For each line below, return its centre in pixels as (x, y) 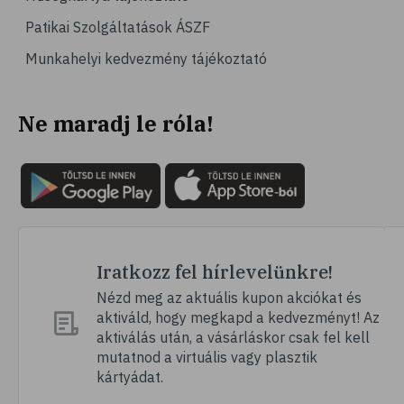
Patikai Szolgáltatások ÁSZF (118, 28)
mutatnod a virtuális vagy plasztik (207, 358)
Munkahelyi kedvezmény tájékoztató (146, 59)
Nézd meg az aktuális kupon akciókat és (229, 298)
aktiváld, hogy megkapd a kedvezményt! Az (238, 318)
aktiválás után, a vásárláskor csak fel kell (233, 338)
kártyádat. (130, 377)
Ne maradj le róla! (115, 124)
